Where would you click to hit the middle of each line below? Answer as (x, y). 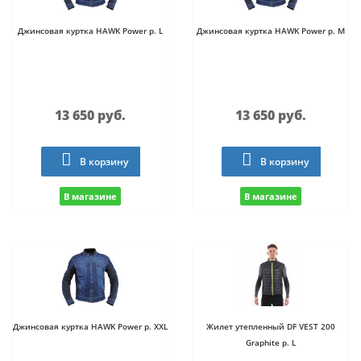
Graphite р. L (271, 343)
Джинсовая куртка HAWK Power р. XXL (90, 327)
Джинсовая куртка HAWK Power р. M (271, 30)
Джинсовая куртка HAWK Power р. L (90, 30)
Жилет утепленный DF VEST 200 (271, 327)
